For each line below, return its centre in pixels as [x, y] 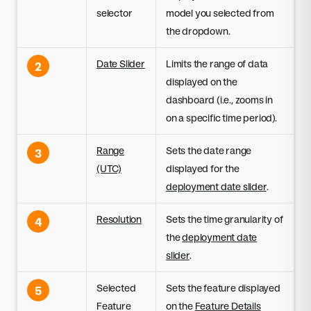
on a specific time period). [221, 118]
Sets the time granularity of [225, 219]
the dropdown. [198, 31]
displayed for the [203, 169]
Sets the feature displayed [223, 288]
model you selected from [220, 13]
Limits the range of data [217, 64]
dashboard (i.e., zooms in [220, 100]
